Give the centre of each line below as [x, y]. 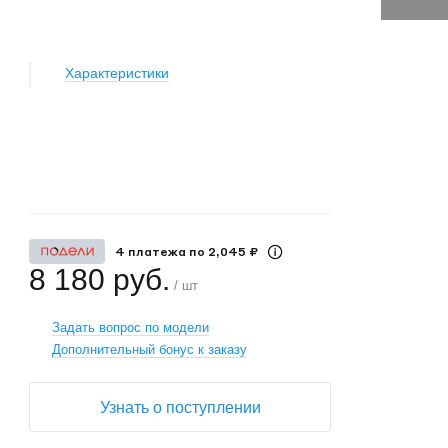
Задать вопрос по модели [131, 328]
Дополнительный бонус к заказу [150, 350]
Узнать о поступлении [180, 408]
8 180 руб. [100, 280]
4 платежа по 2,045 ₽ [186, 251]
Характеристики [117, 73]
